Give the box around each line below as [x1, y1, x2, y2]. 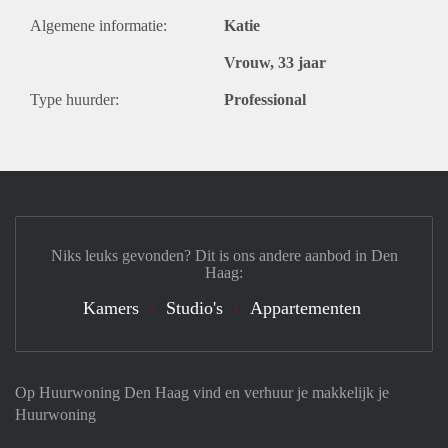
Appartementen [250, 298, 361, 318]
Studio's [166, 298, 223, 318]
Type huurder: [30, 91, 119, 108]
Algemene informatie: [30, 17, 167, 34]
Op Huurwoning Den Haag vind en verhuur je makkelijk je [15, 384, 389, 401]
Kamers [83, 298, 139, 318]
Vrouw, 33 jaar [224, 54, 326, 71]
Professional [224, 91, 306, 108]
